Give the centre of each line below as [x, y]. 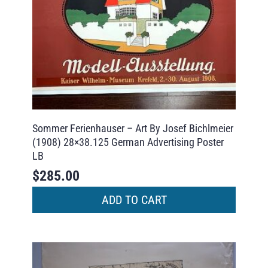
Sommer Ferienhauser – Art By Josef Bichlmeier [133, 128]
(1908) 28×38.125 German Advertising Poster [128, 142]
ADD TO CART [134, 200]
